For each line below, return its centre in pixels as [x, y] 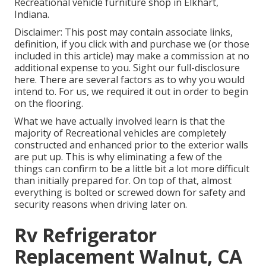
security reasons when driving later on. [101, 205]
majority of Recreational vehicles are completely [120, 133]
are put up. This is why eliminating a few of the [118, 157]
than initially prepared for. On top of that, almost [123, 181]
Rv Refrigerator [85, 235]
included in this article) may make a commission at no [132, 56]
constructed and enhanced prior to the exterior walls [131, 145]
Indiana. [32, 15]
